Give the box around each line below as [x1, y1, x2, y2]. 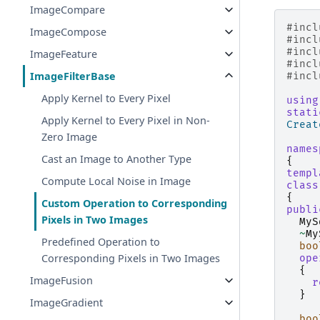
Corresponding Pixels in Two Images [41, 251, 221, 266]
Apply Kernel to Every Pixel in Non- [41, 114, 211, 128]
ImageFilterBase [30, 69, 116, 84]
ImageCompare [30, 3, 106, 17]
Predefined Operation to [41, 235, 161, 249]
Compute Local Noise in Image [41, 174, 191, 189]
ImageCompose [30, 25, 107, 39]
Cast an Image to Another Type [41, 152, 192, 166]
